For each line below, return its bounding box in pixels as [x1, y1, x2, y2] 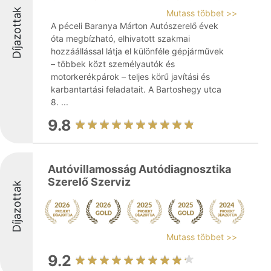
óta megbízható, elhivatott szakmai [51, 33, 190, 44]
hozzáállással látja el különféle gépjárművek [51, 46, 224, 56]
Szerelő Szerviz [48, 175, 131, 188]
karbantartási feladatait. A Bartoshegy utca [51, 84, 221, 94]
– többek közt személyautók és [51, 59, 175, 69]
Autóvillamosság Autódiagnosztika [48, 163, 231, 175]
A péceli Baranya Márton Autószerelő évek [51, 21, 218, 31]
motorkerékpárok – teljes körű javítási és [51, 71, 210, 82]
